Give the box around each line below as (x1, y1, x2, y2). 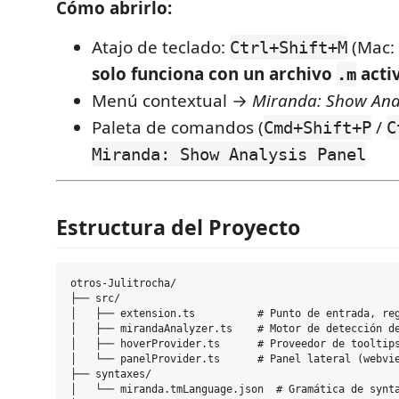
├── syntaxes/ (70, 368, 151, 381)
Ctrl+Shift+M (230, 37, 347, 57)
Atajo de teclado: (92, 36, 230, 59)
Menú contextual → (92, 89, 252, 112)
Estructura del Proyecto (56, 212, 300, 241)
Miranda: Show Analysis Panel (92, 144, 366, 164)
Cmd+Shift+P (264, 118, 371, 137)
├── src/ (70, 292, 120, 305)
